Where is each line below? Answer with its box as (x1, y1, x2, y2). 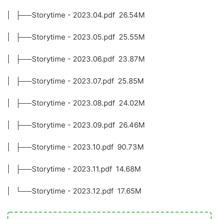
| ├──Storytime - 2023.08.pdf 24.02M (7, 98, 145, 108)
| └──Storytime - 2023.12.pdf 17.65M (7, 186, 141, 196)
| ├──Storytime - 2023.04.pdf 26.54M (7, 10, 145, 20)
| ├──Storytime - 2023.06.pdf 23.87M (7, 54, 145, 64)
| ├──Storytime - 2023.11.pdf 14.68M (7, 164, 141, 174)
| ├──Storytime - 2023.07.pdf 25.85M (7, 76, 144, 86)
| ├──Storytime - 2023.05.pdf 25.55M (7, 32, 145, 42)
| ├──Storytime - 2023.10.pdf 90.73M (7, 142, 144, 152)
